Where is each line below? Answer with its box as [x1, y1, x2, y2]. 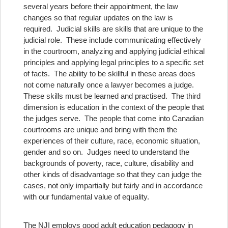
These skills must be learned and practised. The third [23, 92, 201, 100]
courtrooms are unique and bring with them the [23, 125, 177, 134]
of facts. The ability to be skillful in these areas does [23, 69, 195, 78]
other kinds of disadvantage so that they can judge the [23, 170, 202, 179]
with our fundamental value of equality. [23, 192, 149, 201]
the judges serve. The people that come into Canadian [23, 114, 204, 123]
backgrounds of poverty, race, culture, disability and [23, 159, 193, 167]
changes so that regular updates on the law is [23, 13, 173, 22]
